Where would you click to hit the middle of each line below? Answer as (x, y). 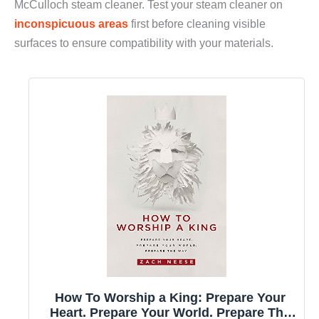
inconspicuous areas (71, 23)
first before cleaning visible (197, 23)
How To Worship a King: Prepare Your (170, 297)
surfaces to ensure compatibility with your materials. (144, 42)
